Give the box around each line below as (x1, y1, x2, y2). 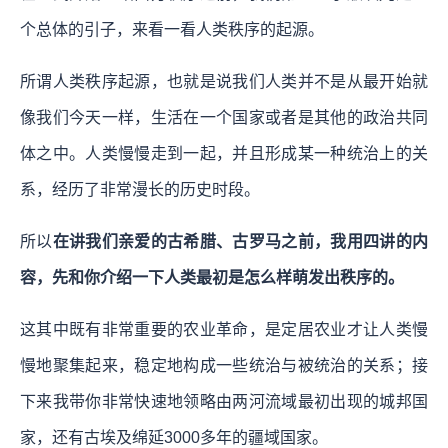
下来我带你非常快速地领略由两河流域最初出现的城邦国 (20, 392, 428, 410)
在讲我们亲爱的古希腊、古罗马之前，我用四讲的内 (52, 232, 429, 250)
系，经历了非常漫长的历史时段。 (20, 180, 260, 198)
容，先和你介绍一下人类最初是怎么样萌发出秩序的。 (20, 268, 404, 286)
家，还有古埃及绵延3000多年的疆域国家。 (20, 428, 328, 446)
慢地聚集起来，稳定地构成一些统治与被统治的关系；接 (20, 356, 428, 374)
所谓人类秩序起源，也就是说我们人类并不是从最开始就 (20, 72, 428, 90)
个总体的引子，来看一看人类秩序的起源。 (20, 20, 324, 38)
